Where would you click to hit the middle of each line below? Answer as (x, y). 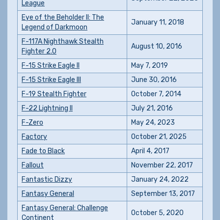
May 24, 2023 (153, 123)
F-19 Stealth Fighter (54, 94)
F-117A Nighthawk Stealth (63, 41)
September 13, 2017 (163, 194)
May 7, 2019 (150, 66)
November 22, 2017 (162, 165)
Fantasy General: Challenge (65, 208)
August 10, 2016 (157, 46)
